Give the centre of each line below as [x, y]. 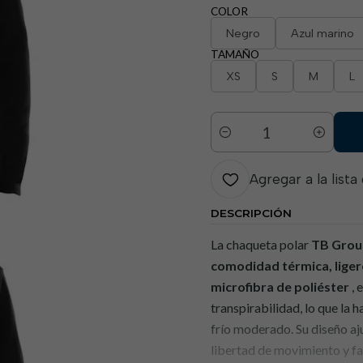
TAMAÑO [235, 54]
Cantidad [234, 141]
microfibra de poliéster [280, 286]
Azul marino [322, 33]
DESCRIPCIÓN [251, 213]
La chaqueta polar [261, 244]
